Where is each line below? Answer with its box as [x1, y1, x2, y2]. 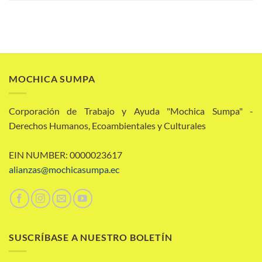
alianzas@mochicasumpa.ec [9, 163, 119, 175]
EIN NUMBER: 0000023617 [9, 149, 122, 160]
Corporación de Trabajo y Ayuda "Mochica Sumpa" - [9, 105, 253, 116]
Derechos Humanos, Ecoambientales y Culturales [9, 119, 206, 131]
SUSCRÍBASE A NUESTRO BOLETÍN [9, 231, 173, 243]
